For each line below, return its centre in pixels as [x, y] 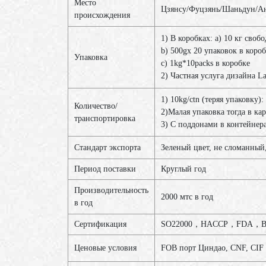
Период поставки [105, 169]
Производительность [111, 191]
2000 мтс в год [187, 197]
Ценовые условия [105, 248]
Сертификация [100, 224]
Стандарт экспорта [107, 148]
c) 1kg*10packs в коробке [205, 64]
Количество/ [96, 106]
